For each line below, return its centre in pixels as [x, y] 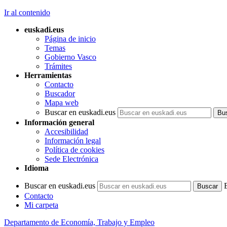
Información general [59, 122]
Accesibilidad [66, 131]
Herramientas [48, 75]
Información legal [73, 141]
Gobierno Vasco [70, 57]
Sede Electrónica [71, 159]
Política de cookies [74, 150]
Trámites [58, 66]
